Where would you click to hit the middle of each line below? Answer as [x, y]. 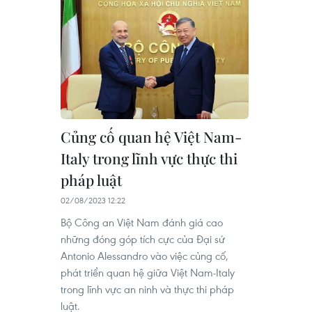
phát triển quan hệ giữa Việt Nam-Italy [148, 272]
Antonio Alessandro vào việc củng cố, [145, 255]
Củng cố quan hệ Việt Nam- [151, 136]
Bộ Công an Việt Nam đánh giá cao [142, 222]
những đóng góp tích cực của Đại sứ [143, 239]
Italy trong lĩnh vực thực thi [149, 158]
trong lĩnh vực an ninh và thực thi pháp [147, 289]
